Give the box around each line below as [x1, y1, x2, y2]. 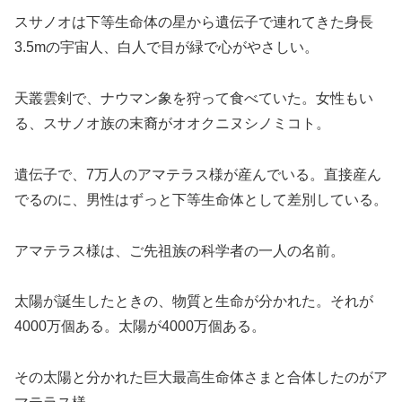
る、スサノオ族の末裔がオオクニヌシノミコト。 [14, 116, 330, 132]
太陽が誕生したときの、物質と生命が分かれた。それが [14, 293, 373, 310]
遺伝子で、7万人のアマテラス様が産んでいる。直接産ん [14, 166, 381, 182]
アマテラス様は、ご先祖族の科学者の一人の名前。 [14, 242, 345, 258]
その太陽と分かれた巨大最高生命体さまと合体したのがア [14, 370, 388, 386]
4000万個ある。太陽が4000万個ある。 [14, 319, 266, 335]
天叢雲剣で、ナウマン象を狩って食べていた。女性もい [14, 91, 373, 107]
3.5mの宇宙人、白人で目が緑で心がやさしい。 [14, 39, 319, 56]
